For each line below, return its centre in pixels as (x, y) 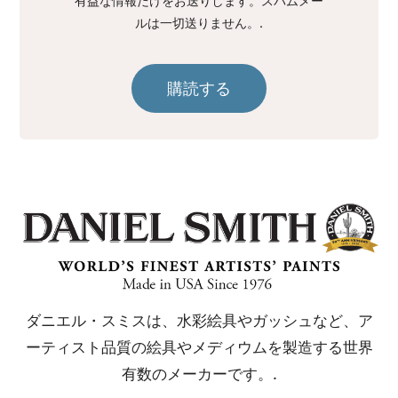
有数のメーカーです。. (199, 374)
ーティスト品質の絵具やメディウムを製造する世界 (199, 347)
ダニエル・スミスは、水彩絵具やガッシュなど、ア (199, 320)
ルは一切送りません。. (199, 22)
